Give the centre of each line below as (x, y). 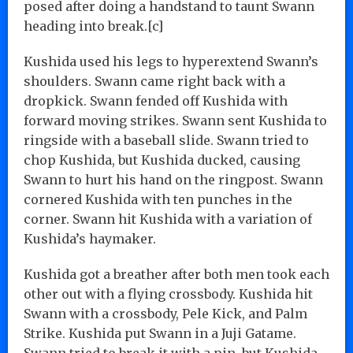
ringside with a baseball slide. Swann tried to (166, 140)
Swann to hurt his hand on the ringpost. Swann (173, 179)
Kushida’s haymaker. (90, 238)
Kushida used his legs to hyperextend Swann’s (171, 61)
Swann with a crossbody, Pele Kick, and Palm (165, 313)
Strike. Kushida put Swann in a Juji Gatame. (160, 333)
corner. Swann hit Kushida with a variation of (168, 219)
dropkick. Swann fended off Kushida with (156, 100)
